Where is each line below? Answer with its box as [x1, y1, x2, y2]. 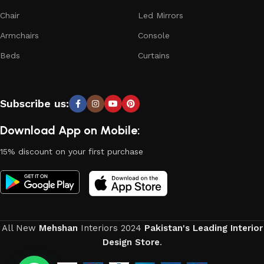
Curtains [138, 51, 170, 60]
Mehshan [35, 223, 81, 233]
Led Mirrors [138, 11, 183, 20]
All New [1, 223, 36, 233]
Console [138, 31, 170, 40]
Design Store [102, 237, 160, 247]
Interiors [80, 223, 118, 233]
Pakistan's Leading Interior [144, 223, 263, 233]
